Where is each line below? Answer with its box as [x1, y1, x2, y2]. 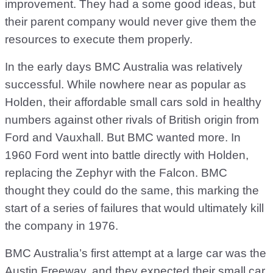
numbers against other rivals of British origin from [5, 113, 259, 126]
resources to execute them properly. [5, 33, 193, 46]
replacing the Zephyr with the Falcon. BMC [5, 166, 227, 179]
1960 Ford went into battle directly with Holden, [5, 149, 249, 161]
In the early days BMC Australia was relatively [5, 60, 243, 73]
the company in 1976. [5, 219, 118, 232]
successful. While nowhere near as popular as [5, 78, 246, 91]
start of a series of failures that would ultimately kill [5, 202, 264, 214]
